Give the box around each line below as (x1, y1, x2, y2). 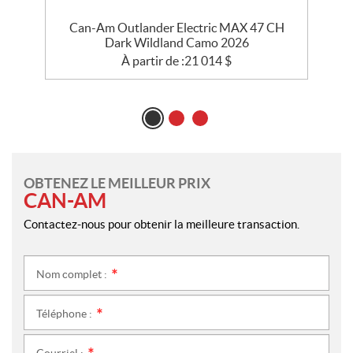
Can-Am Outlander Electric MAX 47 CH (69, 20, 284, 35)
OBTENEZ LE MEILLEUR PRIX (24, 175, 210, 192)
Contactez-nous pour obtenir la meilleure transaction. (24, 217, 299, 232)
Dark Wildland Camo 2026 (104, 35, 249, 50)
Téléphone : (36, 307, 95, 321)
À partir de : (121, 54, 184, 69)
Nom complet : (36, 268, 110, 281)
